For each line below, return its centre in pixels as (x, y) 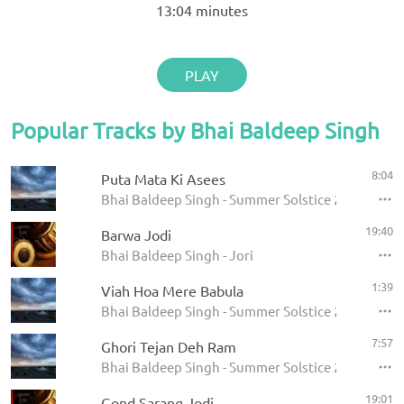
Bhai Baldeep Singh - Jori (177, 255)
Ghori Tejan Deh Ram (169, 347)
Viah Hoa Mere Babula (172, 291)
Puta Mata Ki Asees (163, 179)
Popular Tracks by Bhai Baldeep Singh (195, 131)
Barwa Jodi (136, 235)
